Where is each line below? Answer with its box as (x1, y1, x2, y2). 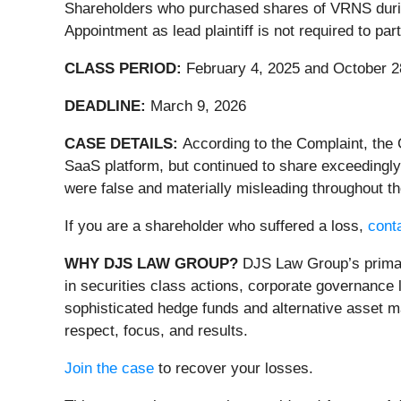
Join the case (64, 360, 154, 378)
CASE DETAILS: (64, 135, 183, 153)
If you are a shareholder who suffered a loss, (64, 218, 368, 235)
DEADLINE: (64, 98, 150, 115)
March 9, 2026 (150, 98, 246, 115)
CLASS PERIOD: (64, 60, 182, 78)
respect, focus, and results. (64, 322, 248, 340)
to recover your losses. (154, 360, 313, 378)
